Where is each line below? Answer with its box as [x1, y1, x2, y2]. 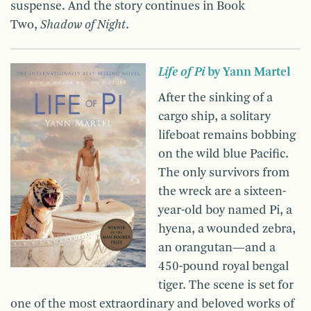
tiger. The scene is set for [158, 279, 294, 292]
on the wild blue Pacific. [158, 148, 289, 161]
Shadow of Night [40, 19, 126, 32]
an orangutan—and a [158, 242, 276, 255]
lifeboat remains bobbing [158, 129, 296, 142]
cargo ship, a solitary [158, 110, 271, 124]
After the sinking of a [158, 92, 273, 105]
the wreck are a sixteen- [158, 185, 286, 199]
